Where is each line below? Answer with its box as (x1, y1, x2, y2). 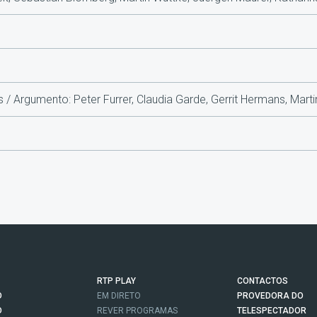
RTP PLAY (97, 276, 136, 287)
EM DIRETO (97, 291, 141, 301)
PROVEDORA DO (237, 291, 304, 301)
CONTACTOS (237, 276, 288, 287)
